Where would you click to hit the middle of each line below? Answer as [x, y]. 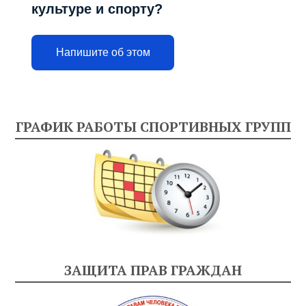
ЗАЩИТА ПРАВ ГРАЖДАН [153, 270]
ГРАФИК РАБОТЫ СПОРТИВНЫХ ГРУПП [153, 126]
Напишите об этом [103, 53]
